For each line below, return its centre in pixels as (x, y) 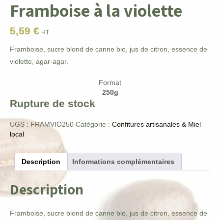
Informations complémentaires (123, 161)
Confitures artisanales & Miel (156, 124)
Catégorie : (94, 124)
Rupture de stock (53, 103)
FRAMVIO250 (52, 124)
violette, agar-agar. (39, 61)
